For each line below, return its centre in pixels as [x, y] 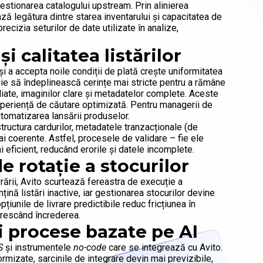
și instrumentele [38, 248]
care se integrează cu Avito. [164, 248]
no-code [90, 248]
